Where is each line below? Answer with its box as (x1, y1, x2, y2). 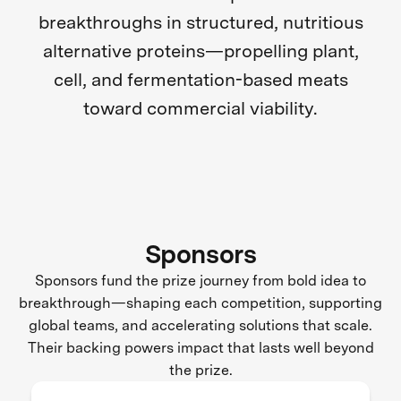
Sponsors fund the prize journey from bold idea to (35, 272, 366, 290)
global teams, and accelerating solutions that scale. (29, 317, 372, 335)
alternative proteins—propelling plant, (42, 40, 359, 63)
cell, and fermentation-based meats (53, 69, 348, 91)
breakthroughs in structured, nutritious (38, 12, 363, 34)
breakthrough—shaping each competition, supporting (19, 294, 382, 312)
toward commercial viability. (83, 98, 318, 120)
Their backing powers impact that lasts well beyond (27, 339, 374, 357)
